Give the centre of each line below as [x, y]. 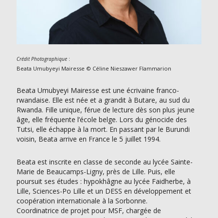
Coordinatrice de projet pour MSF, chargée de [89, 210]
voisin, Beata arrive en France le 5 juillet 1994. [88, 139]
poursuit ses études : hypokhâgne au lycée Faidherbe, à [103, 181]
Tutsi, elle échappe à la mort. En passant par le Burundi [103, 129]
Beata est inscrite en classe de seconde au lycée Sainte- [104, 162]
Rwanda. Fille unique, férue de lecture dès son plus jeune [105, 109]
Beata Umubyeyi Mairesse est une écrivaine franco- [98, 90]
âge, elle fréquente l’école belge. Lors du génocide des [101, 119]
